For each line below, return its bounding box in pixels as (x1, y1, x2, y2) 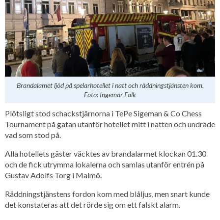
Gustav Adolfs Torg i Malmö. (5, 170, 102, 180)
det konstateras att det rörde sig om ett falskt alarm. (5, 199, 180, 209)
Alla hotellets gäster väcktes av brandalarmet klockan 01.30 (5, 148, 206, 158)
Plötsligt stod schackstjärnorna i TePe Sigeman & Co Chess (5, 108, 202, 118)
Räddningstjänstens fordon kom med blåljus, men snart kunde (5, 189, 210, 198)
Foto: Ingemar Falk (84, 90, 136, 99)
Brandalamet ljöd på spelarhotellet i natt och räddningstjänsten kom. (16, 81, 204, 89)
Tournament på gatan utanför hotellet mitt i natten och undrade (5, 119, 215, 129)
